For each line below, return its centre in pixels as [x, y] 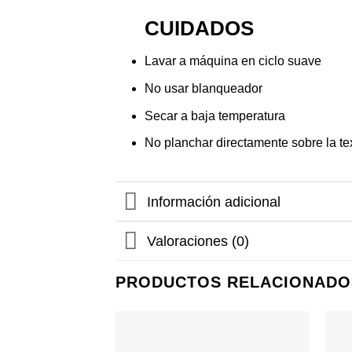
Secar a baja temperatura [214, 115]
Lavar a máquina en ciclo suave [233, 61]
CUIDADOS [199, 28]
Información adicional [214, 202]
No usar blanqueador [203, 89]
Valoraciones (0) [198, 241]
